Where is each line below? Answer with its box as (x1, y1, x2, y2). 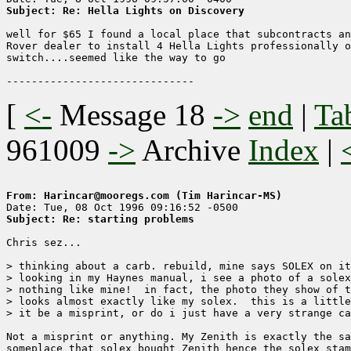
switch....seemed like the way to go (6, 52, 226, 64)
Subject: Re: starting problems (6, 213, 194, 226)
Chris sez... (6, 237, 81, 249)
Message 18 (60, 98, 205, 132)
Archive (136, 133, 248, 168)
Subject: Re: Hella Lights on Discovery (6, 5, 244, 17)
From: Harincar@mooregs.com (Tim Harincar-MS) (6, 190, 282, 202)
